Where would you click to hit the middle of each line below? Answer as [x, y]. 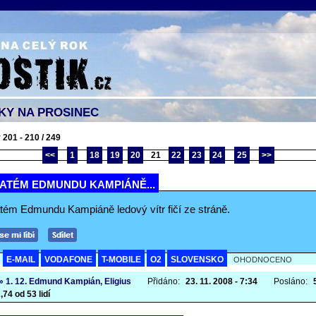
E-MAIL [21, 260]
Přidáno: [165, 281]
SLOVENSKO [197, 260]
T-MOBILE [121, 260]
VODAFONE [68, 260]
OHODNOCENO [263, 260]
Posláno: [292, 281]
